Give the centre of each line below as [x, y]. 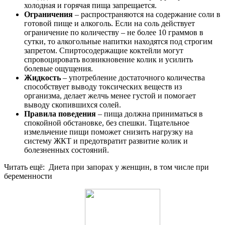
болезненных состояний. [67, 150]
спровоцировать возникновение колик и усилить [108, 59]
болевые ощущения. [59, 68]
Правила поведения [60, 114]
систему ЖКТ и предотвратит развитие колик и [106, 141]
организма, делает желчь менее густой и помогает [110, 95]
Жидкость [42, 77]
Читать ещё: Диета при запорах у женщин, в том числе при [106, 167]
